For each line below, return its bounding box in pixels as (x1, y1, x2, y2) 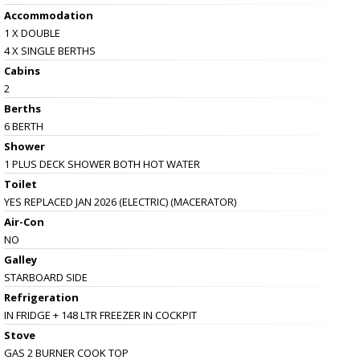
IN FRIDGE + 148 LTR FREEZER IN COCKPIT (4, 307, 197, 322)
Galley (4, 252, 37, 267)
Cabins (4, 63, 40, 78)
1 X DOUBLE (4, 25, 60, 40)
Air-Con (4, 214, 44, 229)
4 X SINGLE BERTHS (4, 43, 96, 58)
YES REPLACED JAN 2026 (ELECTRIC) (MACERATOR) (4, 194, 236, 209)
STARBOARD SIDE (4, 269, 88, 284)
